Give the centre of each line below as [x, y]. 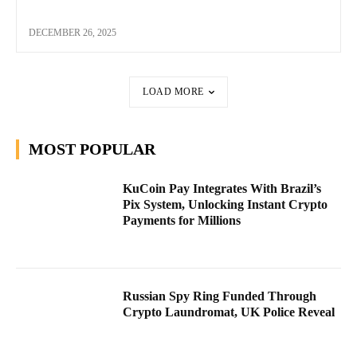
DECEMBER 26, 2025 [73, 33]
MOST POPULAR [92, 149]
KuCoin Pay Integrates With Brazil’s [222, 188]
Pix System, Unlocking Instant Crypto [226, 204]
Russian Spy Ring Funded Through [220, 296]
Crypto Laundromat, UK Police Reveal [229, 312]
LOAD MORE [173, 92]
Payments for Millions [182, 220]
